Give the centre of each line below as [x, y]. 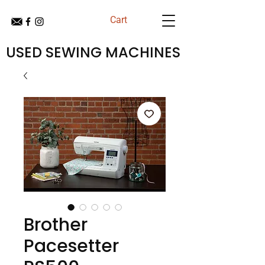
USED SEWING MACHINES [93, 52]
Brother [56, 225]
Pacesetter [71, 246]
